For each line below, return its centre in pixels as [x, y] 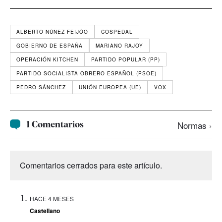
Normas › [195, 125]
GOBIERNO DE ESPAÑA [50, 45]
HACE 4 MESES [52, 198]
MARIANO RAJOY [119, 45]
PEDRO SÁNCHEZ [41, 87]
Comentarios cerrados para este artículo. [91, 165]
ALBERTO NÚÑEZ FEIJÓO [52, 31]
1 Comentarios [55, 124]
